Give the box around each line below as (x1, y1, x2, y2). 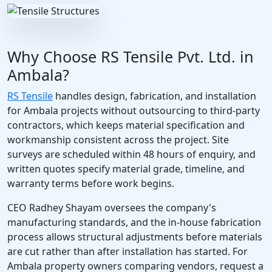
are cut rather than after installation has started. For (7, 244, 248, 258)
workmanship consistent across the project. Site (7, 132, 229, 146)
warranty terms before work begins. (7, 176, 174, 190)
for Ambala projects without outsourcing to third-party (7, 103, 260, 117)
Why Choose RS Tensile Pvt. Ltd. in (7, 46, 254, 67)
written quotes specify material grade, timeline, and (7, 161, 245, 175)
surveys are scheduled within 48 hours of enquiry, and (7, 147, 256, 161)
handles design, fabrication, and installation (53, 89, 256, 103)
